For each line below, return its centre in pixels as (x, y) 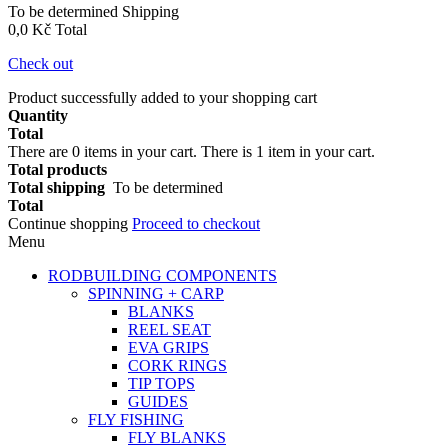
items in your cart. (140, 151)
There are (40, 151)
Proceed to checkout (196, 223)
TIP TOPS (161, 383)
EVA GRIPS (168, 347)
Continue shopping (70, 223)
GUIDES (158, 401)
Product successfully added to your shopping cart (162, 97)
